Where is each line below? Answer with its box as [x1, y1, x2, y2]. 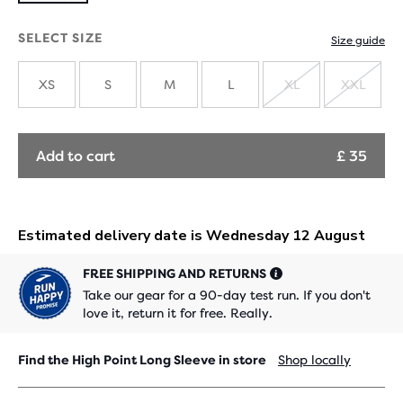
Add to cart [36, 147, 115, 165]
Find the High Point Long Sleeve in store [18, 353, 269, 367]
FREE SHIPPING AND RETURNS [83, 266, 266, 281]
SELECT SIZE [18, 31, 103, 45]
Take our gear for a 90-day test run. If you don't [83, 288, 371, 302]
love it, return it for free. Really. [83, 306, 273, 320]
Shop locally [278, 353, 351, 367]
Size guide [331, 34, 385, 47]
